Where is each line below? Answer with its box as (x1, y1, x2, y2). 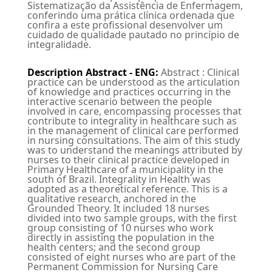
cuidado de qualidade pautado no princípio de (27, 28, 239, 42)
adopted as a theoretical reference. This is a (27, 182, 228, 196)
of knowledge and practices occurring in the (27, 85, 231, 99)
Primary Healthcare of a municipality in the (27, 163, 223, 177)
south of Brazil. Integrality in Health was (27, 172, 211, 186)
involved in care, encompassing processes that (27, 104, 242, 118)
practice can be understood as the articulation (27, 75, 240, 89)
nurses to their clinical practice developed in (27, 153, 229, 167)
